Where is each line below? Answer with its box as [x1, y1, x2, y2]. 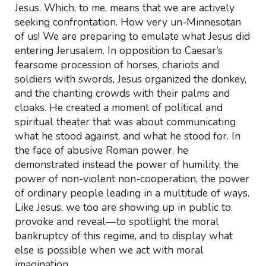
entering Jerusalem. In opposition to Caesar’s [14, 43, 223, 58]
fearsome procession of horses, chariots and [14, 58, 219, 72]
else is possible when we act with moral [14, 243, 204, 257]
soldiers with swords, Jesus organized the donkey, [14, 72, 246, 86]
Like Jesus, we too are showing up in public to [14, 200, 231, 214]
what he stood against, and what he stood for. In [14, 129, 240, 143]
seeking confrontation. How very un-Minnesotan [14, 15, 241, 29]
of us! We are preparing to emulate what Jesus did [14, 29, 250, 43]
